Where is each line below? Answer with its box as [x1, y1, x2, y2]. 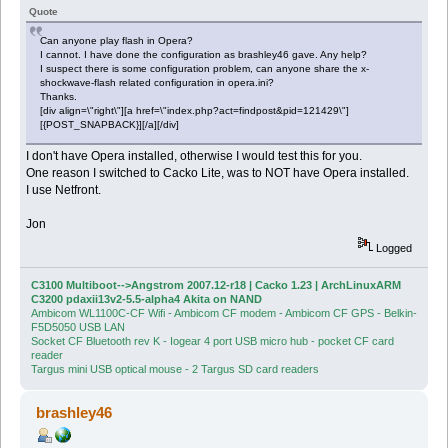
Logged [373, 242, 413, 255]
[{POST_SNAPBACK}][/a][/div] [40, 118, 180, 130]
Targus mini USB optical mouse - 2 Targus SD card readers [30, 363, 319, 376]
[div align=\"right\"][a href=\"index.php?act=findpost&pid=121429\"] [40, 104, 350, 116]
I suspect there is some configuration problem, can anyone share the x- [40, 62, 370, 74]
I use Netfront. [26, 182, 102, 197]
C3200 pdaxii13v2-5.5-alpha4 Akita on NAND [30, 293, 262, 306]
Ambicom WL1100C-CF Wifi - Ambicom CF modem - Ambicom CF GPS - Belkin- [30, 307, 417, 320]
